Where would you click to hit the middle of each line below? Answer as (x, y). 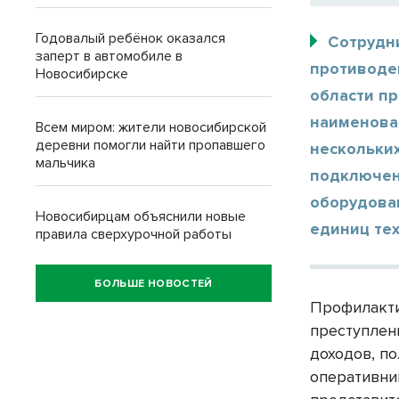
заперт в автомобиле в (109, 56)
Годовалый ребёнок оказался (130, 38)
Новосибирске (82, 74)
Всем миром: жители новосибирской (151, 127)
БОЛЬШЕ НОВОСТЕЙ (154, 283)
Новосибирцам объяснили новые (141, 216)
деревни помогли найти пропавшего (151, 145)
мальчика (65, 163)
